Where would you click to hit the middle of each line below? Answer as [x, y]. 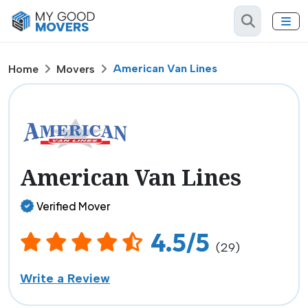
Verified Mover [73, 206]
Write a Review [65, 278]
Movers [76, 69]
